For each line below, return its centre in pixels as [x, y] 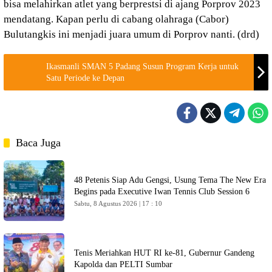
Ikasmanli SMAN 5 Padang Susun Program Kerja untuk [142, 66]
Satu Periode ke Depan [85, 78]
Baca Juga [38, 143]
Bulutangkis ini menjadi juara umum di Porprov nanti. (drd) [131, 34]
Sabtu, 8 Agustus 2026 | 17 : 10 [118, 203]
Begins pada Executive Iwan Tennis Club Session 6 [162, 192]
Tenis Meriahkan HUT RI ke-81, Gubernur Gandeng [164, 253]
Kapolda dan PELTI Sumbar [123, 264]
